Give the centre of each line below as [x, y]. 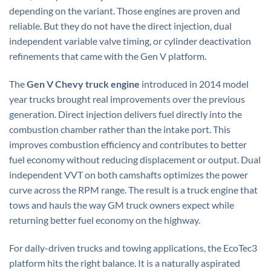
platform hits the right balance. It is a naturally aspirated [125, 263]
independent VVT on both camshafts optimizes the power [129, 175]
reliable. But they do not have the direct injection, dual [120, 26]
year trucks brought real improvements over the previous [127, 99]
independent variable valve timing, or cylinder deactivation [130, 41]
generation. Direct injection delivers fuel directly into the [126, 114]
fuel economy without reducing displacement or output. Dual [135, 159]
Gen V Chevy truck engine [83, 84]
